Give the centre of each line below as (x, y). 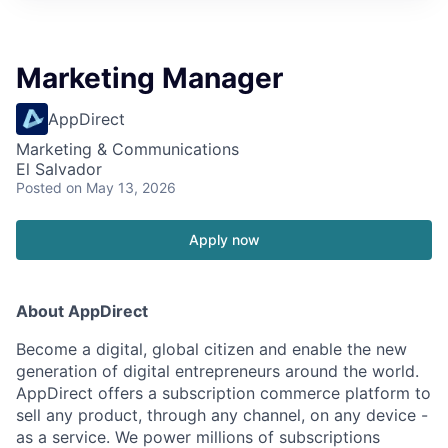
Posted (39, 187)
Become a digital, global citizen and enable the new (211, 348)
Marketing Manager (149, 77)
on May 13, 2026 (121, 187)
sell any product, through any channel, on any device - (222, 414)
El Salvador (59, 168)
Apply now (224, 239)
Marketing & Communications (127, 148)
